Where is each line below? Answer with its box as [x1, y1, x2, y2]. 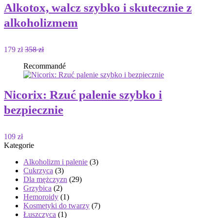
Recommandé [23, 62, 66, 70]
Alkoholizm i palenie [23, 158, 88, 166]
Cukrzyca [23, 166, 53, 175]
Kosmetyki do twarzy [23, 201, 90, 210]
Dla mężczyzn [23, 175, 67, 183]
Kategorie [4, 141, 34, 149]
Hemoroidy [23, 193, 58, 201]
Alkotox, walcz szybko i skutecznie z [4, 1, 192, 14]
